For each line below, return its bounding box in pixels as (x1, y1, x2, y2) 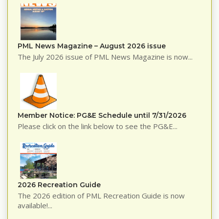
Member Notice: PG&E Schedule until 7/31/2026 (18, 111, 186, 120)
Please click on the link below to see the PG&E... (18, 121, 177, 131)
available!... (18, 200, 52, 211)
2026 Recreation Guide (18, 180, 101, 190)
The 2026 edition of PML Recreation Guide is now (18, 191, 185, 201)
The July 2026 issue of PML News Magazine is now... (18, 52, 193, 62)
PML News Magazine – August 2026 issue (18, 42, 166, 51)
